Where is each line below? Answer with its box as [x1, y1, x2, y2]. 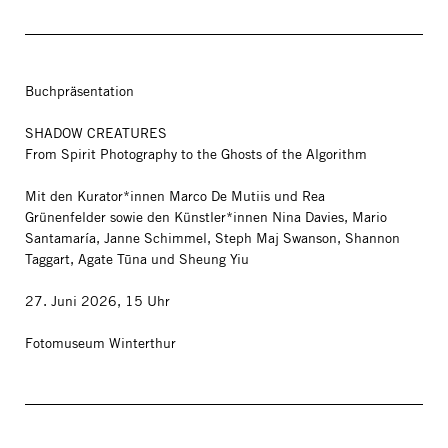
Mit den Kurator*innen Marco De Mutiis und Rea [25, 187, 325, 205]
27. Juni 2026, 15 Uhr [25, 292, 170, 310]
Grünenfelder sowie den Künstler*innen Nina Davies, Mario [25, 208, 387, 226]
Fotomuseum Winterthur [25, 334, 176, 352]
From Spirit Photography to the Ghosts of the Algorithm [25, 145, 367, 163]
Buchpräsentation [25, 82, 134, 100]
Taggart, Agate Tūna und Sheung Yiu [25, 250, 249, 268]
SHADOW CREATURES [25, 124, 167, 142]
